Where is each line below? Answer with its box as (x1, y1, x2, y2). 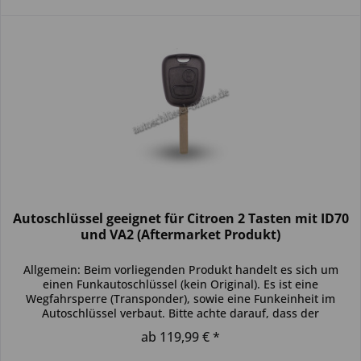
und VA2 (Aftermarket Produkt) (81, 225, 281, 243)
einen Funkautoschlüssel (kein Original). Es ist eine (43, 276, 319, 292)
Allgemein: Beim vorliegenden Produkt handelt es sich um (23, 261, 338, 277)
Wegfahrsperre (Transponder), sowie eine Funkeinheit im (26, 290, 336, 306)
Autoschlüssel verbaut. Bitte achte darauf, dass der (42, 305, 320, 321)
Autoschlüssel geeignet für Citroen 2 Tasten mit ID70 (12, 209, 349, 227)
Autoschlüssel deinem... (116, 319, 246, 335)
